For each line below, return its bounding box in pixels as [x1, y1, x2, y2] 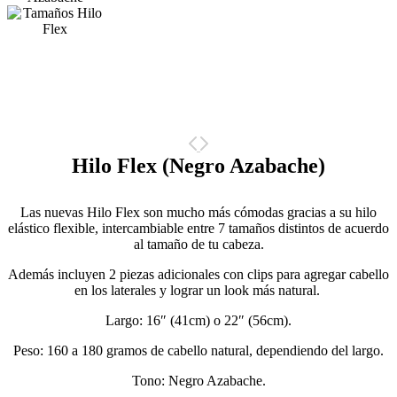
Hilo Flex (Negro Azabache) [72, 154, 325, 178]
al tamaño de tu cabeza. [133, 237, 264, 253]
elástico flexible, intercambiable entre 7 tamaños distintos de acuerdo [8, 221, 389, 237]
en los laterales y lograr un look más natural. [74, 283, 323, 299]
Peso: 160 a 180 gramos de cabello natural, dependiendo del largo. [13, 343, 384, 359]
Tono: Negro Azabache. [131, 373, 266, 389]
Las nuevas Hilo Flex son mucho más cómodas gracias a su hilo [20, 205, 377, 221]
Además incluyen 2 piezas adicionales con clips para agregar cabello [8, 267, 389, 283]
